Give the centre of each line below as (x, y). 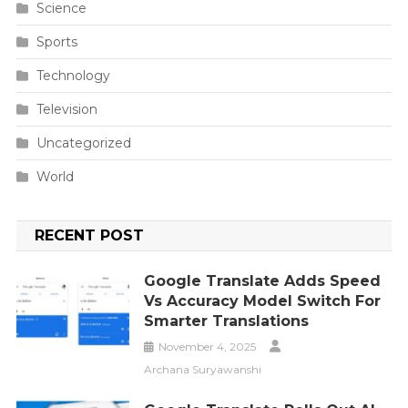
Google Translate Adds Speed (263, 281)
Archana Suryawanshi (203, 370)
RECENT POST (89, 236)
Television (66, 110)
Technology (73, 76)
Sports (56, 42)
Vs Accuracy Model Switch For (263, 301)
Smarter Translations (227, 321)
